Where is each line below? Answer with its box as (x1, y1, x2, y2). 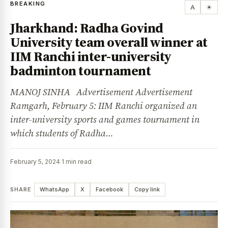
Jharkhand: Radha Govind (10, 18, 163, 37)
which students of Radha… (10, 126, 113, 139)
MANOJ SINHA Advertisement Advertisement (10, 85, 192, 98)
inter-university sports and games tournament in (10, 112, 199, 126)
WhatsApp (39, 185, 69, 193)
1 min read (62, 157, 92, 165)
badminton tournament (10, 61, 151, 80)
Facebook (95, 185, 123, 193)
